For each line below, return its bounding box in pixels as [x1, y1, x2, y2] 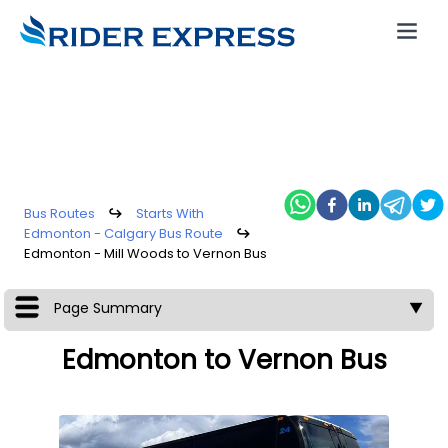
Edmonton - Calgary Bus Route [24, 224, 223, 243]
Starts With [136, 204, 204, 223]
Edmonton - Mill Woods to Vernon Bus [24, 244, 267, 263]
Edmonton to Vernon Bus [61, 342, 387, 378]
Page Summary [53, 298, 162, 318]
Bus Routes [24, 204, 95, 223]
